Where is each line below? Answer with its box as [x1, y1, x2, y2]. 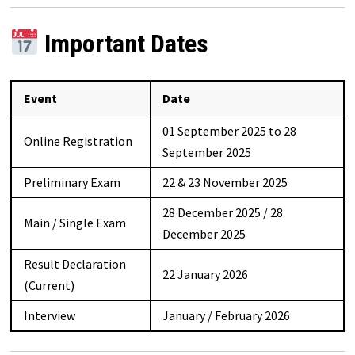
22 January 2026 [162, 265, 248, 282]
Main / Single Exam [23, 214, 126, 231]
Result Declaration [23, 255, 126, 272]
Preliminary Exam [23, 174, 120, 190]
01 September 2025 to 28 [162, 122, 296, 139]
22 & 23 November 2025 [162, 174, 288, 190]
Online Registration [23, 132, 132, 149]
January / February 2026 [162, 307, 290, 323]
